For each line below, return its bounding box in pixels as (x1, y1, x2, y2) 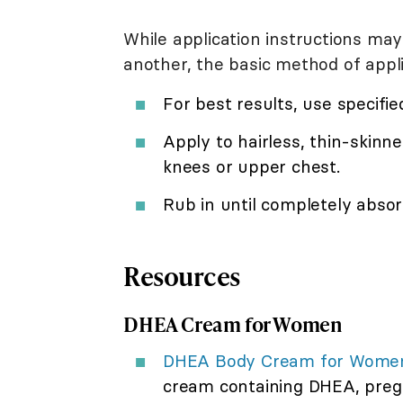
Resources (123, 257, 240, 293)
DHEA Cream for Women (123, 309, 343, 338)
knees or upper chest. (163, 155, 340, 177)
